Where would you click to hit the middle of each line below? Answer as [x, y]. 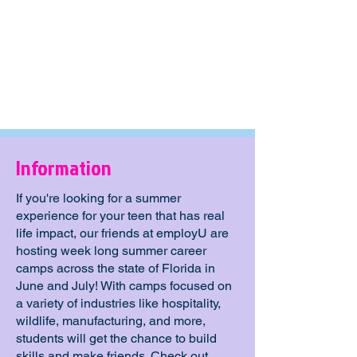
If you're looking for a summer [98, 198]
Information [64, 167]
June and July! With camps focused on [124, 286]
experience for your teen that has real [120, 216]
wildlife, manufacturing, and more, [111, 321]
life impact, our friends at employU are [122, 233]
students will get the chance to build [116, 338]
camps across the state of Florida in [116, 268]
